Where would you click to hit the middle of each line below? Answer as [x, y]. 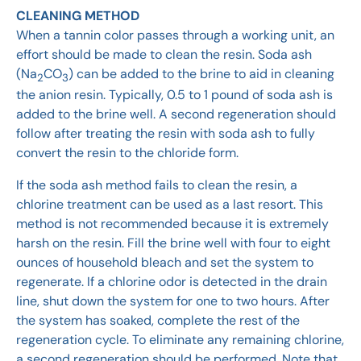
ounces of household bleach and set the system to [165, 263]
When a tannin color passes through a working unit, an [175, 35]
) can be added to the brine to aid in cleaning [201, 74]
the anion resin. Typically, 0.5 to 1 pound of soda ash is [174, 95]
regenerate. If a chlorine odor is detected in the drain [172, 282]
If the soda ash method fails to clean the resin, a [157, 185]
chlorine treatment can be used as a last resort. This [170, 205]
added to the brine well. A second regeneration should [176, 114]
